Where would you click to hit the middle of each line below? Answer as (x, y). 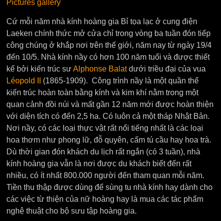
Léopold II (24, 81)
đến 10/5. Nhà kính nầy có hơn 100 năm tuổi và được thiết (108, 57)
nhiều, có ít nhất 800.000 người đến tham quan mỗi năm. (106, 175)
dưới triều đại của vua (166, 69)
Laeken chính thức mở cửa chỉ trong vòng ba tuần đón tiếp (109, 33)
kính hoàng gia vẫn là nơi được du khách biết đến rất (99, 164)
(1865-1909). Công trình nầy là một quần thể (120, 81)
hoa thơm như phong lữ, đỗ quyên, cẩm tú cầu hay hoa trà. (109, 140)
